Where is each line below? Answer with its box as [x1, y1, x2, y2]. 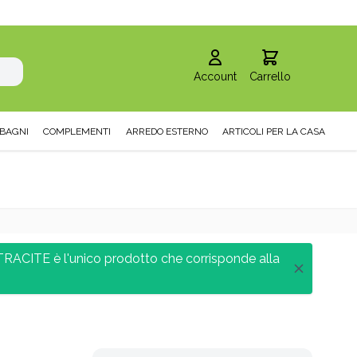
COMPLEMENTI [43, 126, 112, 137]
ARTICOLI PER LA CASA [222, 126, 325, 137]
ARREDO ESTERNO [125, 126, 208, 137]
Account [193, 70, 237, 83]
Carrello [249, 70, 291, 83]
